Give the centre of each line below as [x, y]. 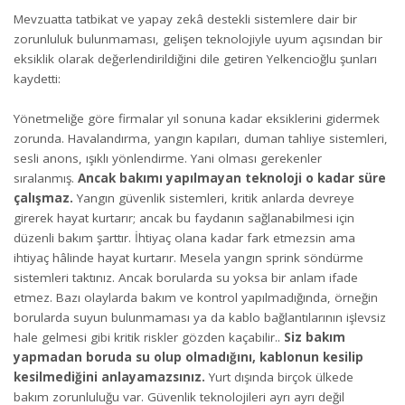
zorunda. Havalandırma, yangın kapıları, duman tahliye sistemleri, [201, 139]
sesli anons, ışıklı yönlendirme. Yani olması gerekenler [168, 159]
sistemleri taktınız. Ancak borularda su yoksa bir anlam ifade [186, 278]
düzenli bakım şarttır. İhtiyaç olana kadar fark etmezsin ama [184, 238]
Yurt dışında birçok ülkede [279, 377]
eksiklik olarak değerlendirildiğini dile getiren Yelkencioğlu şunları [195, 58]
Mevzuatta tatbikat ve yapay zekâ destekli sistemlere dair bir [185, 19]
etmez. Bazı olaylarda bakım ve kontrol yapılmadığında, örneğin [196, 298]
